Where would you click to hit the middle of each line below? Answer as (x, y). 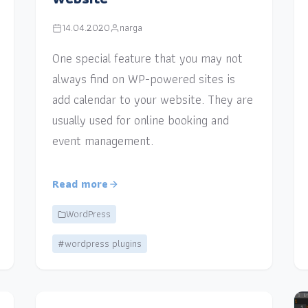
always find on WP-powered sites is (144, 79)
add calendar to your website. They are (153, 100)
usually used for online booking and (141, 120)
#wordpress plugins (100, 244)
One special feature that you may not (148, 58)
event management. (103, 141)
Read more (80, 184)
